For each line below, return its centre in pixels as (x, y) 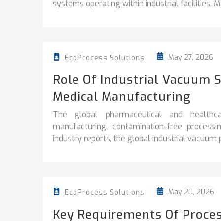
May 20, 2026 (190, 192)
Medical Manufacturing (122, 96)
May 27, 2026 (190, 58)
